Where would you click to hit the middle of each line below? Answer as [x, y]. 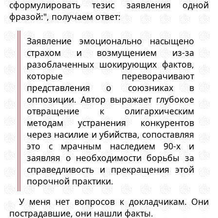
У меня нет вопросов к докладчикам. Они [114, 201]
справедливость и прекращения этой [110, 169]
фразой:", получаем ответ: [65, 16]
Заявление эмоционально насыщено [110, 41]
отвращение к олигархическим [110, 111]
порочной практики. [70, 181]
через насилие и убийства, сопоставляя [110, 134]
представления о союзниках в [110, 87]
